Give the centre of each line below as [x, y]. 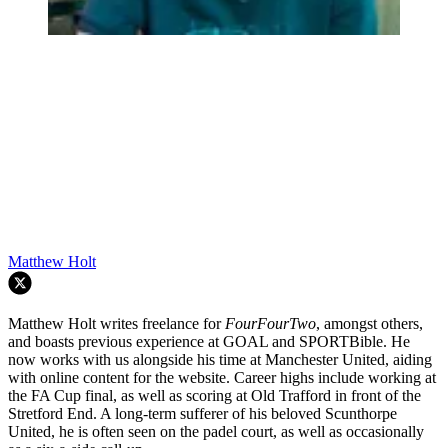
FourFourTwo [270, 323]
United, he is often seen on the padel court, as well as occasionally [216, 431]
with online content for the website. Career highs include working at [222, 377]
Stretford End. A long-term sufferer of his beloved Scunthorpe [202, 413]
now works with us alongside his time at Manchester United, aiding [220, 359]
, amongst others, [369, 323]
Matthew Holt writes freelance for [116, 323]
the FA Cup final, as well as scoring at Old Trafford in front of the [214, 395]
